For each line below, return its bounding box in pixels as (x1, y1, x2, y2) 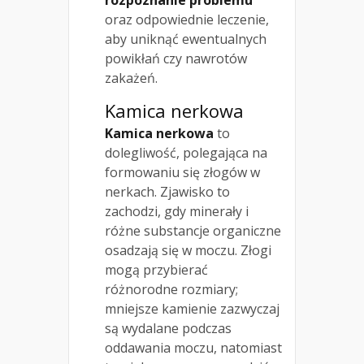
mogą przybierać (105, 261, 208, 279)
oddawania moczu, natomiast (105, 339, 282, 357)
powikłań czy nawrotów (105, 50, 247, 68)
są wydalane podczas (105, 319, 232, 338)
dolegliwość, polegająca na (105, 144, 267, 162)
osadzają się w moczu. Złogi (105, 241, 271, 260)
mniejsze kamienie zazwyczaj (105, 300, 279, 318)
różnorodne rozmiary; (105, 280, 238, 299)
